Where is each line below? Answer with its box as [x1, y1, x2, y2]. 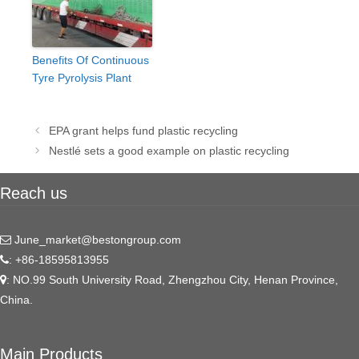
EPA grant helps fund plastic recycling [49, 123, 239, 137]
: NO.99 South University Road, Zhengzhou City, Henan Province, [6, 272, 338, 286]
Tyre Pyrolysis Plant [32, 71, 131, 84]
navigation [31, 138, 83, 151]
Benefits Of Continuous [32, 53, 149, 67]
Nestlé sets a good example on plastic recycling [49, 143, 290, 157]
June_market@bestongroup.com [11, 232, 181, 246]
